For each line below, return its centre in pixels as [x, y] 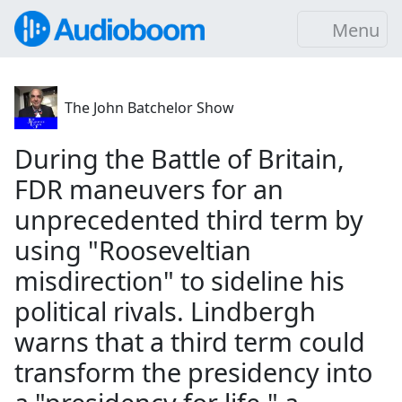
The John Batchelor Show [149, 108]
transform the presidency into [193, 372]
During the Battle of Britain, [179, 158]
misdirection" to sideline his [179, 280]
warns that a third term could [190, 341]
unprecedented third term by [189, 219]
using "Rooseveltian [133, 250]
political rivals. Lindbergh [165, 311]
